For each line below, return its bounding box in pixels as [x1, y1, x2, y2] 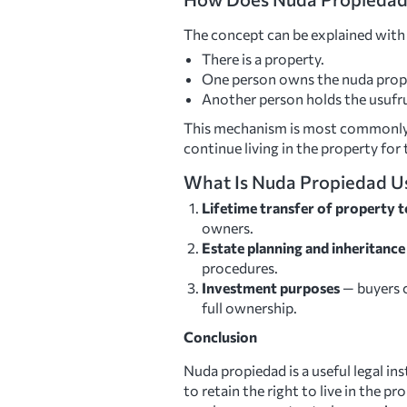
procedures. [202, 259, 278, 277]
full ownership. [202, 299, 297, 317]
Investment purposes [202, 279, 340, 297]
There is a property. [202, 49, 324, 67]
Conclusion [184, 328, 257, 346]
